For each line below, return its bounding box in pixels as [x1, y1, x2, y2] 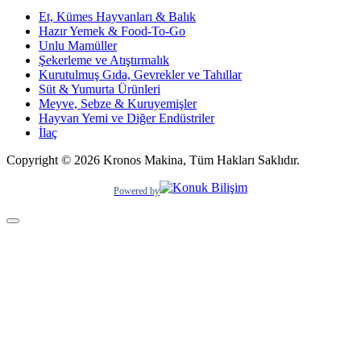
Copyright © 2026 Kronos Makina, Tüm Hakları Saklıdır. [6, 153, 300, 167]
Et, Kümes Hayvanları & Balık [39, 10, 196, 23]
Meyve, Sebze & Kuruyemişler [39, 97, 197, 110]
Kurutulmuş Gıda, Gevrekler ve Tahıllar [39, 68, 242, 81]
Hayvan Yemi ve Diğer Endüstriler [39, 111, 214, 125]
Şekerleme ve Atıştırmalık [39, 53, 169, 67]
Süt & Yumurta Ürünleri [39, 82, 160, 96]
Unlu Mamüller [39, 39, 117, 52]
